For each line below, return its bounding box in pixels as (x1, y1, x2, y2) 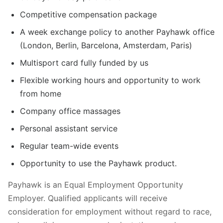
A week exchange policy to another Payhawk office (20, 26, 215, 37)
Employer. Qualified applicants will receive (8, 193, 167, 203)
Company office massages (20, 106, 120, 116)
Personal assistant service (20, 123, 117, 133)
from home (20, 88, 61, 99)
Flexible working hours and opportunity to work (20, 75, 201, 85)
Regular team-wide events (20, 140, 118, 151)
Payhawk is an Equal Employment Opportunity (8, 179, 183, 190)
